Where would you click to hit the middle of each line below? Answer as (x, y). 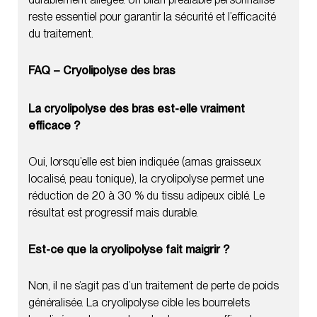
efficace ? (54, 125)
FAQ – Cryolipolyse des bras (102, 70)
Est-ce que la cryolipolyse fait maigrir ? (129, 249)
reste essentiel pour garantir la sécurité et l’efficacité (152, 16)
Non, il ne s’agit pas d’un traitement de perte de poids (154, 285)
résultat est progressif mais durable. (113, 212)
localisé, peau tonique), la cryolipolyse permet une (146, 178)
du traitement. (61, 33)
